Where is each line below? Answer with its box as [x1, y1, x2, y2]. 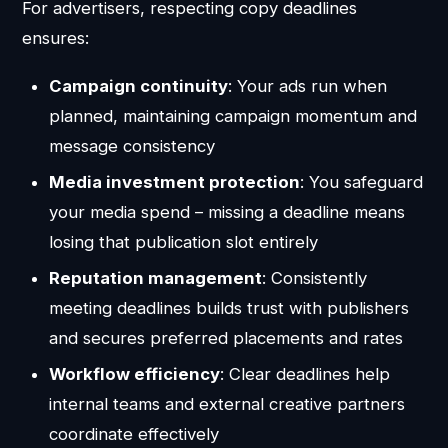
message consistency [48, 135, 215, 156]
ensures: [22, 28, 90, 49]
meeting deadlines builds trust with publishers [48, 298, 409, 319]
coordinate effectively [48, 424, 219, 445]
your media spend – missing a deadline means [48, 201, 405, 222]
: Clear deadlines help [219, 364, 390, 385]
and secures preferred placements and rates [48, 328, 403, 349]
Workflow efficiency [48, 364, 220, 385]
